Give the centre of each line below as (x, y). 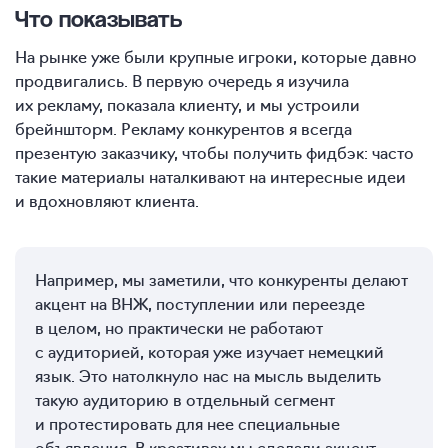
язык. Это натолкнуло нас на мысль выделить (208, 375)
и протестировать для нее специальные (187, 423)
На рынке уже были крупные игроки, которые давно (216, 56)
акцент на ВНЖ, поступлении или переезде (200, 303)
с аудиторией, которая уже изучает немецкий (209, 351)
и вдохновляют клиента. (107, 200)
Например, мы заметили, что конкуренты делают (221, 279)
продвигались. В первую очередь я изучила (182, 80)
